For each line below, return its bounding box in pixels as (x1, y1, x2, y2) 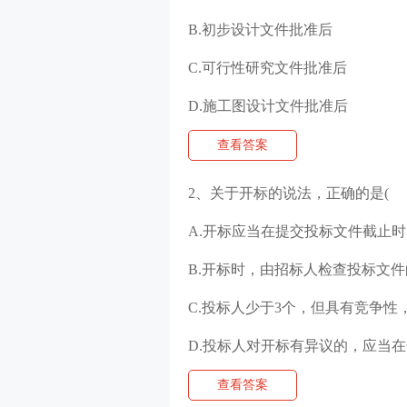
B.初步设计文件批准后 (188, 22, 333, 37)
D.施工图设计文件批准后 (188, 98, 348, 114)
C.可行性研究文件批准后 (188, 60, 347, 75)
